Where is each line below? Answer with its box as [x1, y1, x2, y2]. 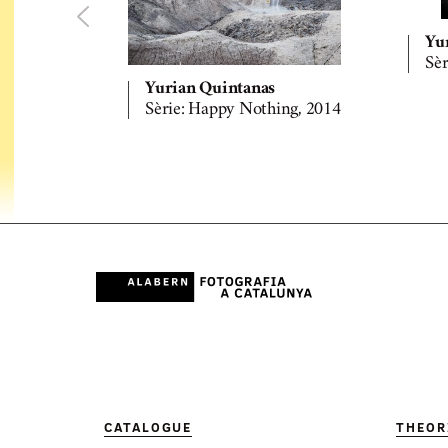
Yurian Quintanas [145, 80, 276, 97]
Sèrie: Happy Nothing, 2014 [145, 101, 341, 118]
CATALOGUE [104, 417, 193, 436]
